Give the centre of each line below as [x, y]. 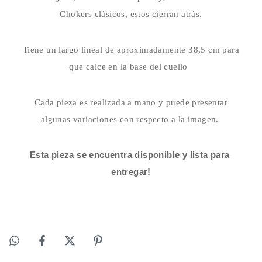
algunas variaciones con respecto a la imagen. [131, 120]
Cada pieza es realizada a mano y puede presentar [131, 103]
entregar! [131, 172]
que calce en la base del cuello [131, 67]
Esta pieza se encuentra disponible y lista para [130, 155]
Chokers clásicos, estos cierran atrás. [131, 14]
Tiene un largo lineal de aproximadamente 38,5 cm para [131, 50]
